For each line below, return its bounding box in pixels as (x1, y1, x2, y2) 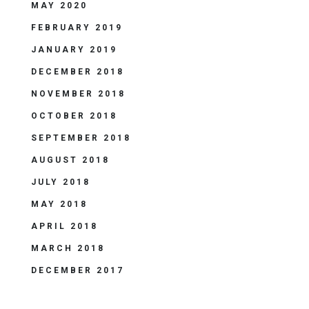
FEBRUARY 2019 (31, 23, 123, 32)
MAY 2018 (31, 199, 88, 209)
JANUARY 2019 (31, 45, 117, 54)
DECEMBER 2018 (31, 67, 124, 77)
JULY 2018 (31, 177, 90, 187)
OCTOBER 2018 (31, 111, 117, 121)
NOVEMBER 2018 (31, 89, 126, 99)
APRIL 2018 (31, 221, 98, 231)
